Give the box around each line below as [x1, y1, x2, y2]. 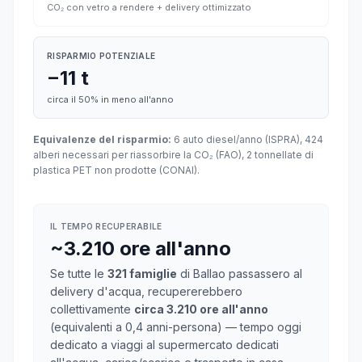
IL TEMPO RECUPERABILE [50, 221, 162, 231]
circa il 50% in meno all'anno [47, 94, 174, 105]
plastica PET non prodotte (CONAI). [33, 164, 200, 176]
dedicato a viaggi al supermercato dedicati [50, 338, 279, 351]
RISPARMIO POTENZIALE [47, 51, 155, 61]
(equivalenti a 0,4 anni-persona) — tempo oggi [50, 320, 301, 334]
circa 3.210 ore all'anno [134, 302, 268, 316]
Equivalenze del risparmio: [33, 133, 171, 145]
